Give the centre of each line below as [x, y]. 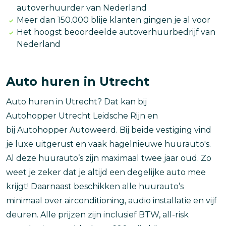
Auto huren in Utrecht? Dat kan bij [76, 101]
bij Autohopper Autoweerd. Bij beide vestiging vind [109, 130]
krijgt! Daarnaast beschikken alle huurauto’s [95, 186]
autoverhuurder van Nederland [81, 8]
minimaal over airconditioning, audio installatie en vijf [111, 200]
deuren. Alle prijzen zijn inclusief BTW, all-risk [97, 214]
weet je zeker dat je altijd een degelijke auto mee [106, 172]
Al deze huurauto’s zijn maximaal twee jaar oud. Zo [109, 158]
